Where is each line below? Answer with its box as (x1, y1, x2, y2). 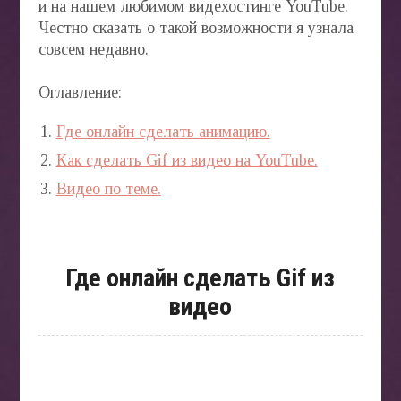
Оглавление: (38, 83, 122, 101)
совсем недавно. (38, 40, 149, 58)
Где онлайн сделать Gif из (65, 263, 336, 293)
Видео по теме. (55, 180, 161, 198)
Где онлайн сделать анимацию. (55, 123, 270, 141)
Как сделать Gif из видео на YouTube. (55, 151, 318, 169)
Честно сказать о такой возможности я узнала (38, 19, 354, 37)
